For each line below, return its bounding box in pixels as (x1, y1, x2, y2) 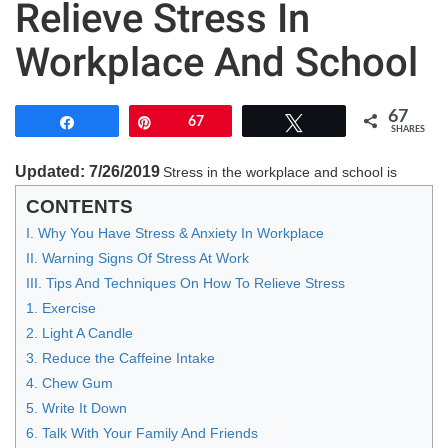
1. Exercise (26, 299, 96, 316)
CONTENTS (26, 195, 133, 217)
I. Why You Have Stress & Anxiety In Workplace (26, 224, 324, 241)
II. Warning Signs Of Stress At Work (26, 249, 249, 266)
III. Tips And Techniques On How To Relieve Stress (26, 274, 345, 291)
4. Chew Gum (26, 374, 113, 391)
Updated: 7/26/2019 (15, 162, 160, 180)
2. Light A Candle (26, 324, 133, 341)
